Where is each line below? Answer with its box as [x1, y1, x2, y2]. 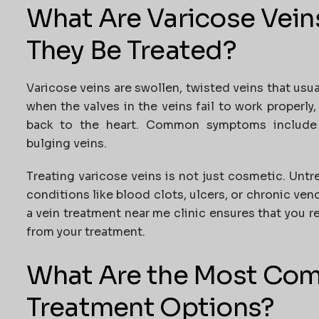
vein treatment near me [36, 206, 171, 221]
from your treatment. [26, 224, 145, 240]
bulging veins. [26, 136, 107, 152]
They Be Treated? [26, 34, 236, 67]
